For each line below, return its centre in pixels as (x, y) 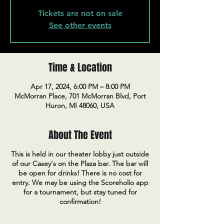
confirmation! (80, 201)
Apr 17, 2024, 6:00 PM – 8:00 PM (80, 86)
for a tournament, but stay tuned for (80, 192)
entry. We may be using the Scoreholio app (80, 182)
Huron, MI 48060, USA (80, 105)
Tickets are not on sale (80, 13)
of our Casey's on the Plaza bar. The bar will (80, 163)
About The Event (80, 135)
